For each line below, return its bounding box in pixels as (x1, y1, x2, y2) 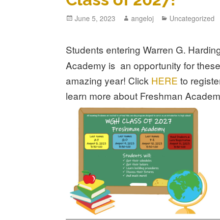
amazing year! (66, 74, 129, 87)
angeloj (131, 13, 154, 24)
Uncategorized (169, 13, 215, 24)
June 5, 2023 (75, 13, 116, 24)
